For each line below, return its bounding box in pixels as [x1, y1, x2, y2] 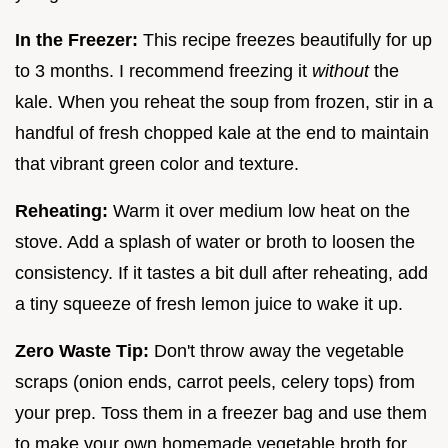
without [312, 61, 369, 82]
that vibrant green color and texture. [15, 154, 299, 175]
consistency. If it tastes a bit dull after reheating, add [15, 263, 428, 284]
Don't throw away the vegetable [149, 341, 404, 362]
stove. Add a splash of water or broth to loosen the [15, 232, 415, 253]
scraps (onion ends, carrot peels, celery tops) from [15, 372, 415, 393]
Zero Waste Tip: [15, 341, 149, 362]
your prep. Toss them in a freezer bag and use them [15, 403, 427, 424]
